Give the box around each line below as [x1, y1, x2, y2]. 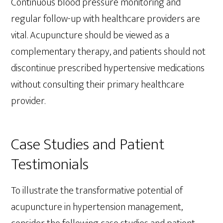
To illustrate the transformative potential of [11, 182, 183, 199]
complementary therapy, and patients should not [11, 43, 206, 60]
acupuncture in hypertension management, [11, 198, 183, 216]
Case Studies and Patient [11, 131, 165, 158]
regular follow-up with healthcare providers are [11, 10, 201, 27]
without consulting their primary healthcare [11, 76, 185, 93]
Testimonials [11, 151, 89, 178]
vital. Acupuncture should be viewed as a [11, 26, 170, 44]
